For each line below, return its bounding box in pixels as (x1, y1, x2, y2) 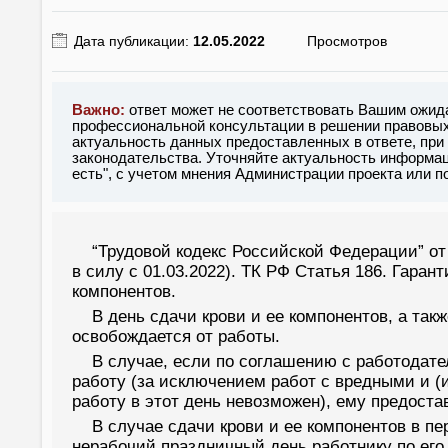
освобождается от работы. (72, 327, 280, 346)
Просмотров (307, 33, 387, 49)
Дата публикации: (74, 33, 193, 49)
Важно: (72, 101, 125, 118)
